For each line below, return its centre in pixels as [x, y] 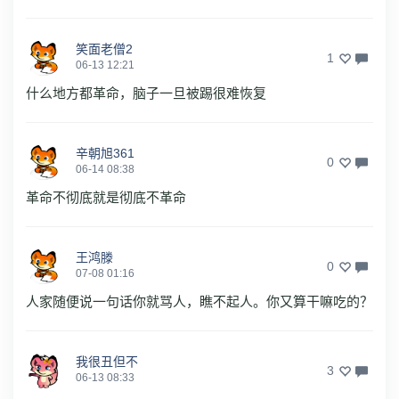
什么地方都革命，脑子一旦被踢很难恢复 [146, 93]
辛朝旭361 [105, 153]
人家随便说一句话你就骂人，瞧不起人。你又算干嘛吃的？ [199, 301]
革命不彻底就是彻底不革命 [106, 197]
